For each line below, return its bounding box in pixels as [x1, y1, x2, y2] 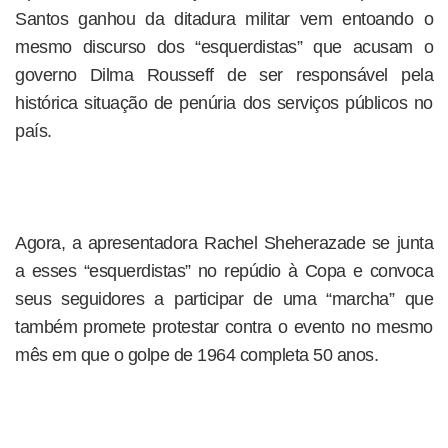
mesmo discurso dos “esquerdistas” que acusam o [15, 37, 433, 57]
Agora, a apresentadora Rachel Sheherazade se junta [15, 233, 433, 253]
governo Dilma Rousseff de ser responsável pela [15, 65, 433, 85]
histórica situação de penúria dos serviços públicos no [15, 93, 433, 113]
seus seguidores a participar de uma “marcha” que [15, 289, 433, 309]
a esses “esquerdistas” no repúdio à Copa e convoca [15, 261, 433, 281]
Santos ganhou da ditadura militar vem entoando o [15, 9, 433, 29]
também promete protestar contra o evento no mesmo [15, 317, 433, 337]
